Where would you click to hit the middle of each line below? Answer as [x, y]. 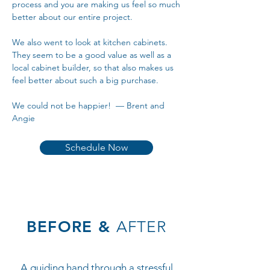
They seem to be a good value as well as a [92, 55]
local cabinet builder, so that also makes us [93, 67]
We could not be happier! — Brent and [88, 105]
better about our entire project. [74, 17]
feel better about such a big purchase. [88, 80]
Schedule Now [96, 147]
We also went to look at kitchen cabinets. [90, 42]
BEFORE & [71, 227]
